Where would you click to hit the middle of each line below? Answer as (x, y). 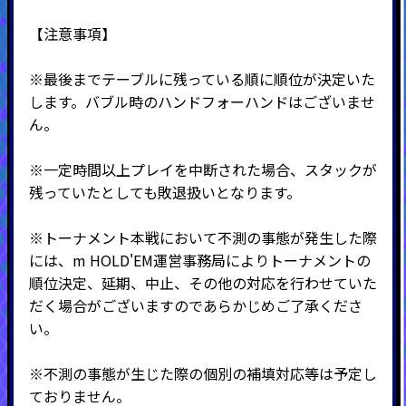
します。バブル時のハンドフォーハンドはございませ (202, 101)
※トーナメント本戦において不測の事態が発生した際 (203, 237)
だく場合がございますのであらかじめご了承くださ (195, 305)
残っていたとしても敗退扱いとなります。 (164, 192)
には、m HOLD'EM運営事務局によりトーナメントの (199, 260)
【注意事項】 (72, 33)
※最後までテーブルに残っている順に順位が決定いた (202, 78)
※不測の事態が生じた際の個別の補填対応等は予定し (203, 373)
